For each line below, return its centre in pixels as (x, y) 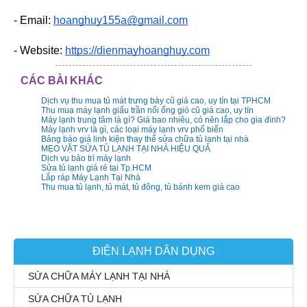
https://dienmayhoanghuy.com (137, 51)
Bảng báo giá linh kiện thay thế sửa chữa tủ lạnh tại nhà (145, 139)
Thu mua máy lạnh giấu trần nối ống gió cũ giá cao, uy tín (147, 111)
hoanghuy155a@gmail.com (121, 21)
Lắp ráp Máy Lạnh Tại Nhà (91, 178)
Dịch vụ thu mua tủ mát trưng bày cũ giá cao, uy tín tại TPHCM (156, 101)
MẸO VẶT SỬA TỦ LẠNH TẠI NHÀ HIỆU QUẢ (126, 149)
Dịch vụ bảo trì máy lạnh (86, 159)
